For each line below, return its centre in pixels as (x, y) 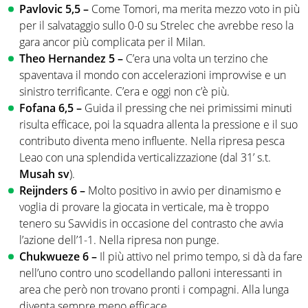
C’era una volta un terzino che (197, 59)
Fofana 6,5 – (52, 108)
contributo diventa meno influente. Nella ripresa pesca (152, 141)
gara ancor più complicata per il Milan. (112, 42)
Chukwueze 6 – (59, 257)
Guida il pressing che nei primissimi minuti (188, 108)
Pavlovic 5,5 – (55, 9)
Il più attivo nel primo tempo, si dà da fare (201, 257)
